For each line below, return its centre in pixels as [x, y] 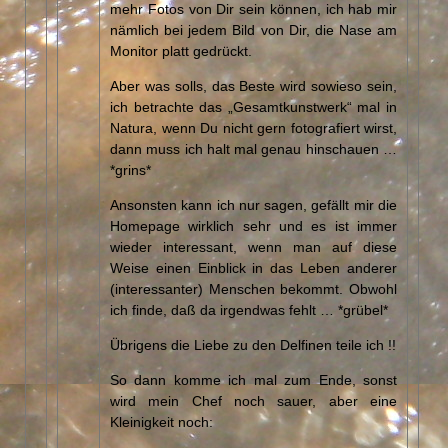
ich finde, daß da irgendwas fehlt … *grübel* [249, 308]
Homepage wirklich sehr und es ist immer [253, 224]
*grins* [130, 168]
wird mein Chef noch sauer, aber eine [253, 399]
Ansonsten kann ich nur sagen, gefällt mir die [253, 203]
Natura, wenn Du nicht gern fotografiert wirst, [253, 126]
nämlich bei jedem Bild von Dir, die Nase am [253, 28]
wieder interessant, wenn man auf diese [253, 245]
